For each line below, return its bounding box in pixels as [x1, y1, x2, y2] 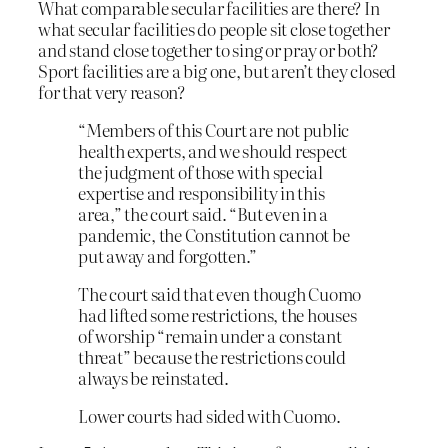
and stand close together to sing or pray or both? [38, 37, 379, 63]
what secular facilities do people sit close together [38, 16, 390, 42]
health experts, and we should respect [78, 138, 348, 164]
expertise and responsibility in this [78, 180, 325, 206]
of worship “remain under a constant [78, 322, 342, 348]
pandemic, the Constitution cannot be [78, 222, 350, 248]
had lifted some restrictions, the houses [78, 301, 357, 327]
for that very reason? [38, 79, 185, 105]
